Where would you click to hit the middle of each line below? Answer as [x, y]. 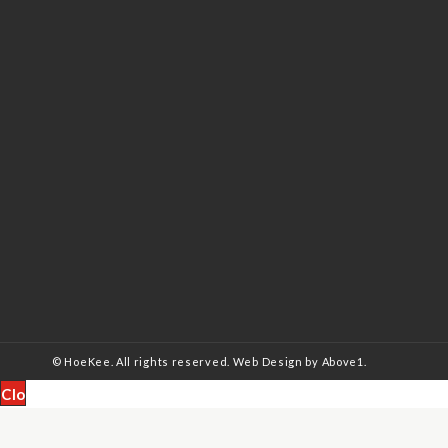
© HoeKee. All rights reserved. [142, 361]
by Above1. [334, 361]
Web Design [267, 361]
